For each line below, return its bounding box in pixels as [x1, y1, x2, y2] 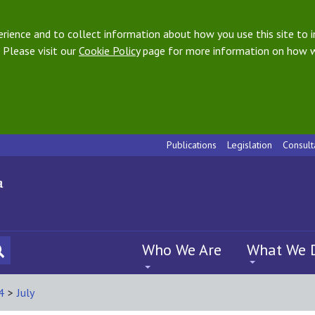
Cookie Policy [79, 44, 140, 58]
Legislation [227, 139, 272, 151]
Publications [167, 139, 217, 151]
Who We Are [142, 240, 221, 259]
